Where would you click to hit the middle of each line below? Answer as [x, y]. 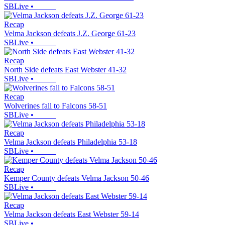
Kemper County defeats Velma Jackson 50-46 [77, 178]
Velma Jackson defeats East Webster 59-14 [72, 214]
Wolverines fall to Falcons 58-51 [55, 106]
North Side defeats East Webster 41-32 [65, 70]
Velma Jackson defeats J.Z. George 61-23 [70, 34]
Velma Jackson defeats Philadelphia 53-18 [71, 142]
